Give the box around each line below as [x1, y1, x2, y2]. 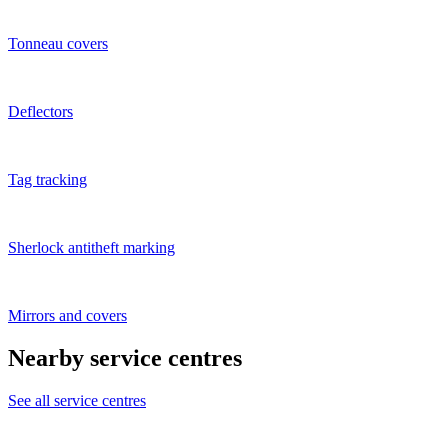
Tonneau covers [8, 35, 108, 53]
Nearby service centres [8, 345, 242, 372]
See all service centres [8, 392, 146, 410]
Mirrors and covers [8, 307, 127, 325]
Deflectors [8, 103, 73, 121]
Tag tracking [8, 171, 87, 189]
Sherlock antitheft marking [8, 239, 175, 257]
